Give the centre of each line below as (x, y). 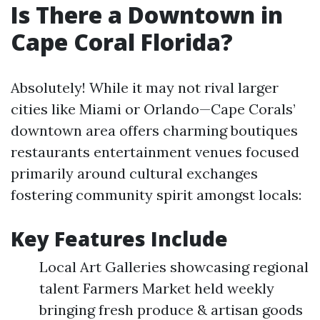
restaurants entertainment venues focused (155, 152)
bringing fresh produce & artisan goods (171, 310)
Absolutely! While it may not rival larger (145, 87)
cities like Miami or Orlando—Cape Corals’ (153, 109)
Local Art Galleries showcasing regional (174, 267)
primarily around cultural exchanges (134, 173)
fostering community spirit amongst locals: (156, 195)
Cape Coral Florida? (122, 42)
